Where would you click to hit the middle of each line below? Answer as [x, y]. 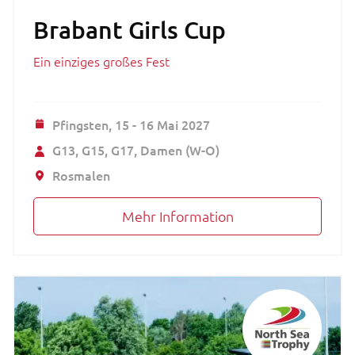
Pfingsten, [84, 124]
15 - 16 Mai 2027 [162, 124]
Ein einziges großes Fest [101, 61]
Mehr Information [177, 216]
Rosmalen [81, 175]
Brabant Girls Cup [130, 29]
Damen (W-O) [180, 149]
